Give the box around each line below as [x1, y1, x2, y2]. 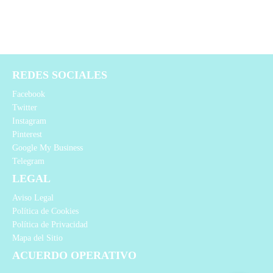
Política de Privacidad [12, 220, 88, 230]
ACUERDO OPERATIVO [12, 249, 136, 262]
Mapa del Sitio [12, 233, 63, 243]
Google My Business [12, 143, 83, 153]
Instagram [12, 116, 46, 126]
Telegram [12, 157, 44, 166]
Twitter [12, 103, 37, 113]
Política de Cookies [12, 207, 79, 216]
